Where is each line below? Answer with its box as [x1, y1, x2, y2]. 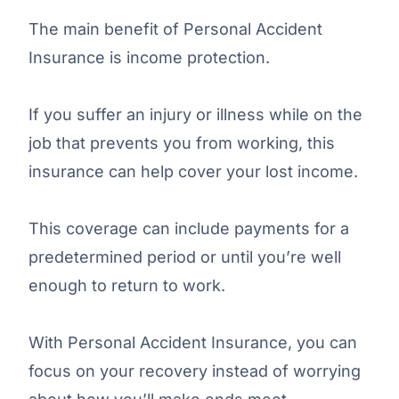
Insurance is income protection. [28, 47, 270, 67]
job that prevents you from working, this [28, 133, 335, 152]
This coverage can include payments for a [28, 218, 349, 238]
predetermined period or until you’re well [28, 247, 341, 266]
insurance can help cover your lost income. [28, 161, 358, 181]
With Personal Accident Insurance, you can [28, 332, 357, 352]
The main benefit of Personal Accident [28, 19, 322, 38]
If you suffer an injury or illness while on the [28, 104, 362, 124]
